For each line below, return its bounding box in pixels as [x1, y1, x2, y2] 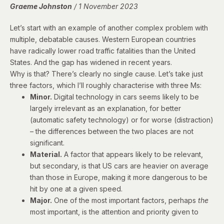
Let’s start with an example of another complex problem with [10, 23, 208, 32]
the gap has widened [49, 57, 119, 66]
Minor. [30, 92, 52, 101]
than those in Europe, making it [30, 172, 133, 181]
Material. [30, 149, 62, 158]
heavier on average [143, 161, 208, 170]
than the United [143, 46, 195, 55]
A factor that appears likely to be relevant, [62, 149, 203, 158]
